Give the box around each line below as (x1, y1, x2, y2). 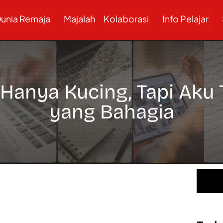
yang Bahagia (49, 100, 174, 124)
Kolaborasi (103, 13, 149, 24)
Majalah (63, 13, 95, 24)
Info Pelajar (162, 13, 209, 24)
